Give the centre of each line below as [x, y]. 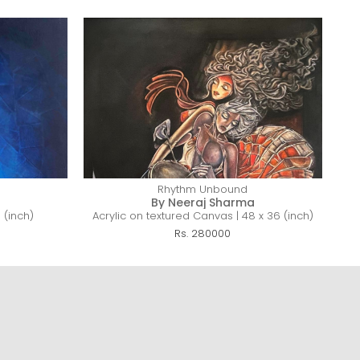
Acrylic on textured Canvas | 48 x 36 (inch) [202, 216]
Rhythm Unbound [203, 189]
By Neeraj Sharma [202, 202]
